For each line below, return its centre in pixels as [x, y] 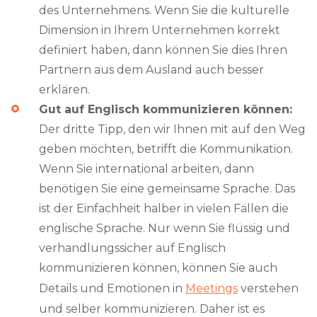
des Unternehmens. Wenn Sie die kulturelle [164, 10]
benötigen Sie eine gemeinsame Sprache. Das [167, 189]
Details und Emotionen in [112, 288]
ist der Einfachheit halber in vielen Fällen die [164, 208]
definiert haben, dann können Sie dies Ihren [163, 50]
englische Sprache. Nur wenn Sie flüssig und [165, 228]
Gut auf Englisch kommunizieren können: [166, 109]
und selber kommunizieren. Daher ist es [152, 309]
